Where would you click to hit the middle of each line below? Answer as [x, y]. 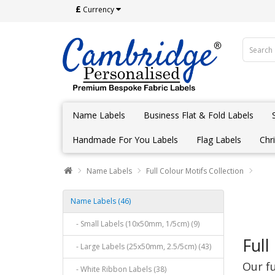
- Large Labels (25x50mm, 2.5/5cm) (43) [141, 246]
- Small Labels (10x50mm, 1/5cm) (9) [135, 224]
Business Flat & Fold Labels [199, 115]
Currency [99, 10]
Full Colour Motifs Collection [195, 171]
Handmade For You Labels [125, 140]
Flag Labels [219, 140]
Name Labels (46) [101, 201]
